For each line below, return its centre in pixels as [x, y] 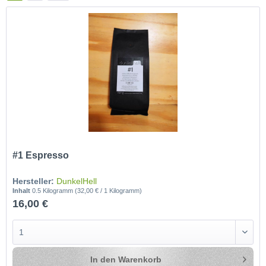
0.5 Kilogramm [54, 191]
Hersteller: [34, 181]
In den [103, 260]
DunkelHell [77, 181]
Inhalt [23, 191]
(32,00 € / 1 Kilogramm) [109, 191]
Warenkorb [140, 260]
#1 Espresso [41, 156]
